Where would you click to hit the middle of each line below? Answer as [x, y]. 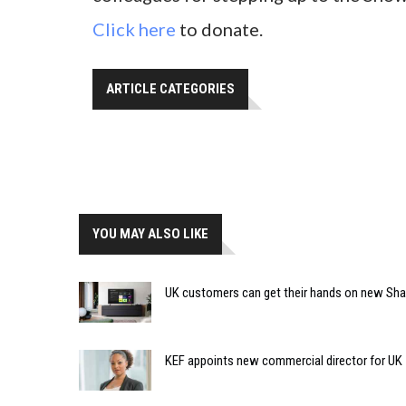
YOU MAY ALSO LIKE [150, 234]
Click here [134, 29]
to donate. [219, 29]
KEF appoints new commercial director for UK [284, 361]
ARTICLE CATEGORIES [170, 89]
